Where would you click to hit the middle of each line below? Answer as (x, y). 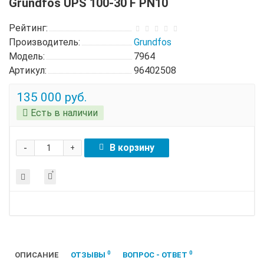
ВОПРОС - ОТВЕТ (156, 255)
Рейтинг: (28, 28)
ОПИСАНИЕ (37, 255)
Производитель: (44, 42)
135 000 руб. (52, 97)
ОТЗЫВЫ (89, 255)
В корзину (132, 147)
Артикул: (28, 70)
